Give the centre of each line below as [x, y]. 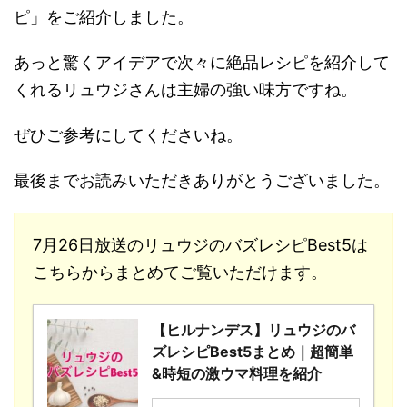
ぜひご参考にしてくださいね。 [128, 135]
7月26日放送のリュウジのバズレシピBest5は [200, 245]
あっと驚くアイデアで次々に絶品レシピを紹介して [202, 63]
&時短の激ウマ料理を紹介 [237, 374]
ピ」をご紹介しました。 [104, 17]
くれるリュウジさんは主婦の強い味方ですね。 [185, 90]
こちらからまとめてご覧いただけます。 [180, 273]
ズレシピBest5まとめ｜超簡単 [253, 352]
